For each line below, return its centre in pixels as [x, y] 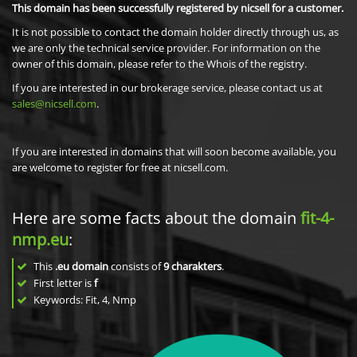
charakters [196, 266]
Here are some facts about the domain [156, 218]
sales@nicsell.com [54, 104]
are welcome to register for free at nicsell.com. [120, 167]
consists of [136, 266]
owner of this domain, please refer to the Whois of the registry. [159, 64]
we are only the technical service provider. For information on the [166, 48]
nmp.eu [40, 239]
